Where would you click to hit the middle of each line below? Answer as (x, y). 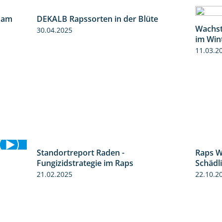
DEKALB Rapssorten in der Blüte (97, 19)
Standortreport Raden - (81, 152)
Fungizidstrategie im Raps (85, 163)
